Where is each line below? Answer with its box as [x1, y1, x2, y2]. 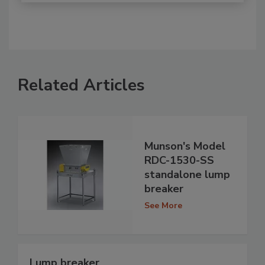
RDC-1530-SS [144, 153, 214, 168]
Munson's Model [144, 139, 225, 154]
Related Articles [18, 73, 145, 96]
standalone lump [144, 167, 230, 182]
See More [144, 200, 182, 212]
